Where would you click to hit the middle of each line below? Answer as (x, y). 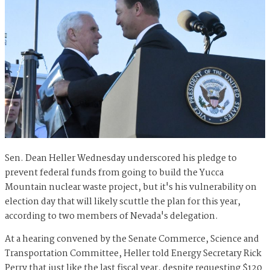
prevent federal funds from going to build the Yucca (114, 173)
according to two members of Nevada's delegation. (111, 217)
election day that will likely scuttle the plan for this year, (123, 202)
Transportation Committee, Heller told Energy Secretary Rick (133, 254)
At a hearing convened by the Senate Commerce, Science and (132, 240)
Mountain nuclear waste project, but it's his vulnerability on (131, 188)
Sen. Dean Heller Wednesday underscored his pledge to (121, 159)
